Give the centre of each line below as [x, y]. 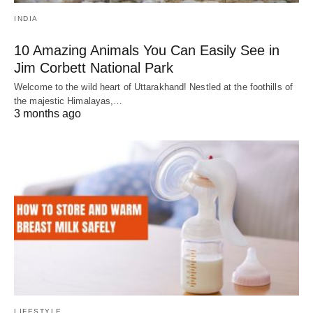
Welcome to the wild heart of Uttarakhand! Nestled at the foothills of [153, 87]
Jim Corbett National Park [94, 68]
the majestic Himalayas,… [68, 101]
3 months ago [48, 114]
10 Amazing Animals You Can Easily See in [147, 51]
